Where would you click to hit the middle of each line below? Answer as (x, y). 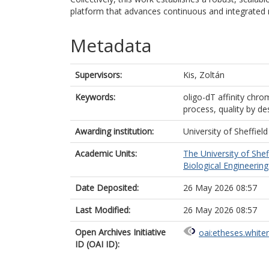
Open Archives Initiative (120, 232)
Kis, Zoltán (204, 75)
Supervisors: (98, 75)
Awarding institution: (114, 131)
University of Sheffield (225, 131)
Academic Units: (106, 153)
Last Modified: (103, 210)
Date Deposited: (107, 188)
